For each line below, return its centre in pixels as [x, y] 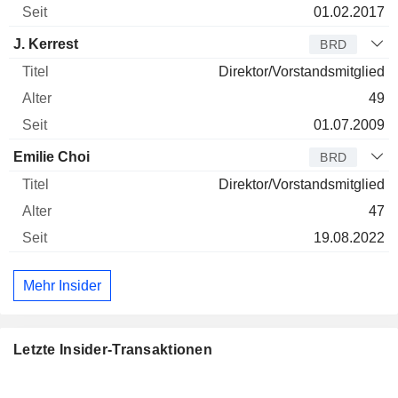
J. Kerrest [46, 44]
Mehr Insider [62, 285]
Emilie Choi [52, 157]
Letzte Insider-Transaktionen [113, 350]
